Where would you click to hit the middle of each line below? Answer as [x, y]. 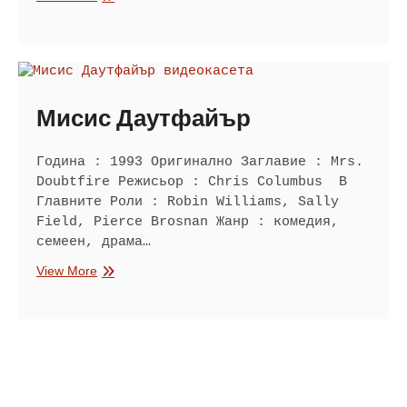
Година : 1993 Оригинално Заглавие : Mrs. [200, 163]
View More [67, 271]
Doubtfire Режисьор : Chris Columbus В [192, 183]
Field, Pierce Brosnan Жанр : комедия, [188, 223]
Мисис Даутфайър [144, 120]
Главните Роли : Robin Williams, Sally [188, 203]
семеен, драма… [94, 243]
